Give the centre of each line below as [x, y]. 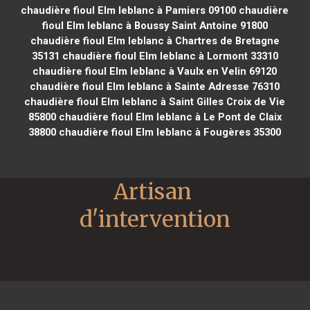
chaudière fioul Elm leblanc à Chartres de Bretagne [155, 40]
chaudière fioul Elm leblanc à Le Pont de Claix [168, 117]
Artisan [153, 191]
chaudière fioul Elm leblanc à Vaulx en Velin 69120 [155, 71]
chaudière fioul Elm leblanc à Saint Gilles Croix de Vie [155, 101]
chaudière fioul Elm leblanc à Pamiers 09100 [129, 10]
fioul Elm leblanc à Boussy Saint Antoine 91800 [155, 25]
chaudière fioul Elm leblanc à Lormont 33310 [168, 56]
